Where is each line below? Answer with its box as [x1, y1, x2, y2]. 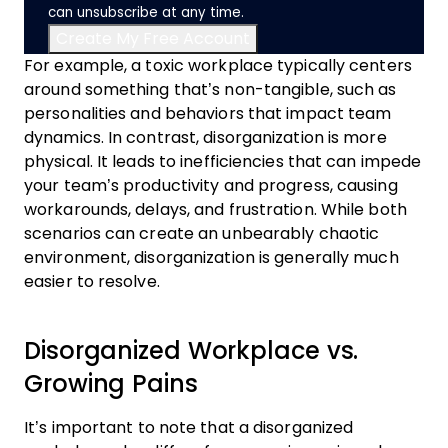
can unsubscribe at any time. [48, 5, 244, 20]
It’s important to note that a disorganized [24, 419, 354, 436]
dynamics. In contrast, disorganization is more [24, 129, 387, 146]
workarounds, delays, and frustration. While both [24, 201, 407, 218]
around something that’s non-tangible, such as [24, 81, 397, 98]
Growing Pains [24, 370, 198, 397]
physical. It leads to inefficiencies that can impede [24, 153, 422, 170]
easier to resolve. [24, 273, 164, 290]
